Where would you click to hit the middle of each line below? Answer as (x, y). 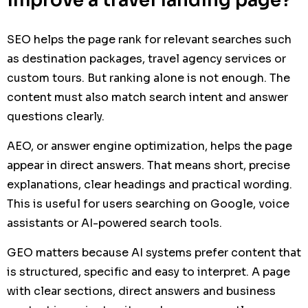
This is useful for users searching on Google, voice (148, 203)
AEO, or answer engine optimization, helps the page (150, 146)
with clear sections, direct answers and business (141, 291)
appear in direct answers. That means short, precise (148, 165)
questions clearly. (56, 116)
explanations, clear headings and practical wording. (150, 184)
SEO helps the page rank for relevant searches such (149, 39)
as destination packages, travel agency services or (146, 58)
